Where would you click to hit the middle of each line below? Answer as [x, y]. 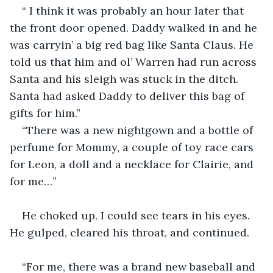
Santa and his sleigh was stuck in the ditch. [126, 79]
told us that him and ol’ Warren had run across [135, 62]
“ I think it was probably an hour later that [134, 10]
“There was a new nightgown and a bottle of [139, 130]
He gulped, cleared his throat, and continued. [129, 232]
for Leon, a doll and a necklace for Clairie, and [133, 164]
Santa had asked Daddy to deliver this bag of [129, 96]
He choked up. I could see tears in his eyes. [137, 215]
